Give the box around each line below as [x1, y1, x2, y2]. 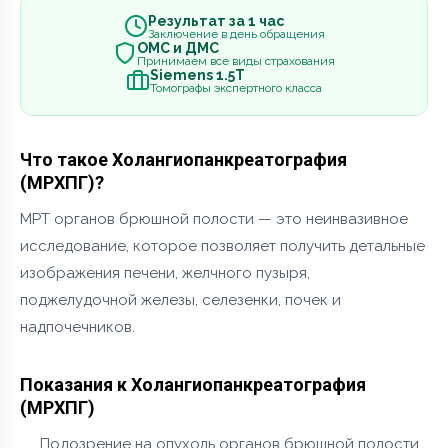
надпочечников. [20, 317, 135, 336]
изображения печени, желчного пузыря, [20, 263, 310, 282]
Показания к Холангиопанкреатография [20, 373, 366, 395]
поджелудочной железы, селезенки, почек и [20, 290, 341, 309]
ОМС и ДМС [137, 40, 219, 57]
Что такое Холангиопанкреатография [20, 148, 347, 170]
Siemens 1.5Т [150, 67, 245, 84]
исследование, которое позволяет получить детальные [20, 236, 425, 255]
